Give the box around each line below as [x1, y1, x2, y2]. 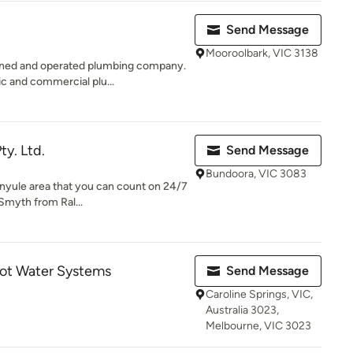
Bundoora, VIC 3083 [206, 167, 307, 180]
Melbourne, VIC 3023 [206, 319, 311, 333]
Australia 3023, [206, 303, 279, 317]
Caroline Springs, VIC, [206, 288, 313, 301]
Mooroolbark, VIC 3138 [206, 46, 318, 60]
